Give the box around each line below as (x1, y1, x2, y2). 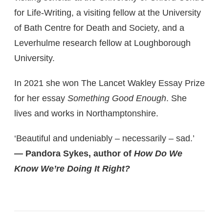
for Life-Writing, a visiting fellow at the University (14, 8, 201, 18)
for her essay (14, 93, 67, 103)
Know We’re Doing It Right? (14, 164, 130, 174)
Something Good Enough (67, 93, 166, 103)
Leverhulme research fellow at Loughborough (14, 38, 191, 48)
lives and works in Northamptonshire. (14, 109, 158, 118)
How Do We (134, 149, 182, 158)
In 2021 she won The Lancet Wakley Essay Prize (14, 78, 205, 88)
